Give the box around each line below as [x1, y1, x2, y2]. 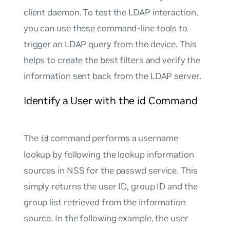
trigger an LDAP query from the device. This [23, 39, 197, 50]
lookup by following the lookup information [23, 148, 194, 160]
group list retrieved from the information [23, 196, 186, 208]
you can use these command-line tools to [23, 23, 187, 34]
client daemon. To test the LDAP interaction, [23, 7, 198, 18]
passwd [116, 164, 146, 176]
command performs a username [48, 132, 178, 144]
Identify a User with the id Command [23, 94, 198, 108]
